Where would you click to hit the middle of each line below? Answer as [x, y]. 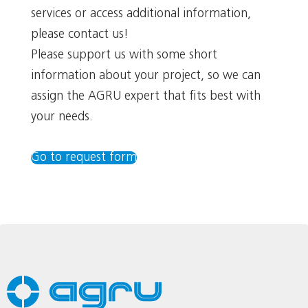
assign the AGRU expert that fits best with [146, 96]
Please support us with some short [124, 55]
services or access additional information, [141, 14]
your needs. [62, 117]
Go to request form [84, 157]
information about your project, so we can [146, 76]
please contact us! [80, 34]
